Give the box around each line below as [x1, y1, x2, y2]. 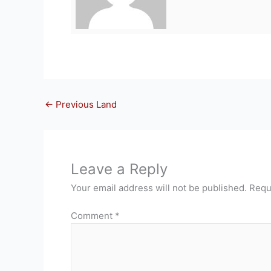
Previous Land [53, 98, 117, 110]
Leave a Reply [71, 160, 168, 178]
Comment [71, 210, 115, 221]
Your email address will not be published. [71, 181, 247, 194]
